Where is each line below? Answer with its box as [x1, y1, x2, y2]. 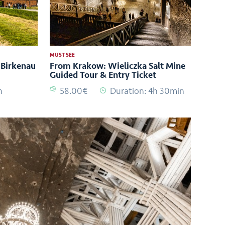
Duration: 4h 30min [110, 85, 185, 96]
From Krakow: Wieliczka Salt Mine [50, 60, 186, 71]
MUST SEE [50, 51, 75, 58]
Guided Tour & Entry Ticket [50, 69, 157, 80]
